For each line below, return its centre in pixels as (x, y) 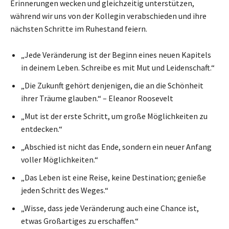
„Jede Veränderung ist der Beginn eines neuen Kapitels (116, 54)
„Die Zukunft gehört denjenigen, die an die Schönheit (112, 85)
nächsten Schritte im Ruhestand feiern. (79, 28)
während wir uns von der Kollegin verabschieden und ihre (108, 16)
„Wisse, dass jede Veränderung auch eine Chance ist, (110, 208)
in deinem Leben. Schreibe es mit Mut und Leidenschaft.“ (118, 67)
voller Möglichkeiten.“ (60, 159)
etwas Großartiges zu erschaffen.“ (80, 221)
